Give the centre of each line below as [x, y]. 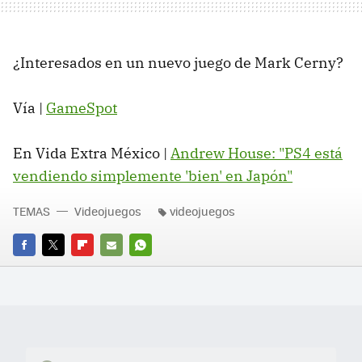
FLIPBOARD [100, 267]
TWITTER [64, 267]
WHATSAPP [158, 267]
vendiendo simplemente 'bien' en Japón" [153, 175]
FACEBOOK [40, 267]
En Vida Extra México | [92, 153]
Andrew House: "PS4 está [257, 153]
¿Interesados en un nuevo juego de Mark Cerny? [178, 62]
